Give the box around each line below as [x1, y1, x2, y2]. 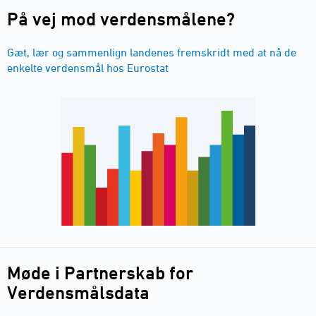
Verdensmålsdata [7, 281, 150, 303]
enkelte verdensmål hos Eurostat [7, 61, 169, 74]
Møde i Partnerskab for [7, 262, 193, 284]
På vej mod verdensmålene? [7, 8, 235, 30]
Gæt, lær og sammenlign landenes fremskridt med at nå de [7, 45, 296, 59]
